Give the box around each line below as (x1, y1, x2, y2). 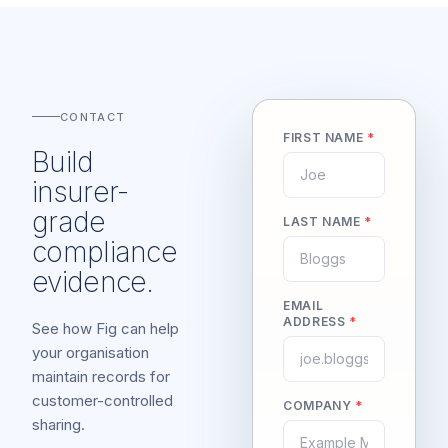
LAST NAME (283, 214, 365, 229)
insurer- (32, 174, 129, 209)
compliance (32, 234, 178, 269)
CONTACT (60, 109, 126, 124)
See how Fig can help (32, 318, 179, 338)
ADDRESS (283, 314, 349, 329)
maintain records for (32, 366, 170, 386)
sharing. (32, 414, 85, 434)
